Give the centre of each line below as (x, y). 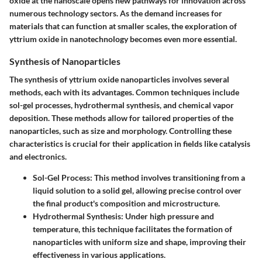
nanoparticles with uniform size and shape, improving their (139, 242)
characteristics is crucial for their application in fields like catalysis (130, 143)
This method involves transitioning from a (169, 177)
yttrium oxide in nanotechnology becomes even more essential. (123, 39)
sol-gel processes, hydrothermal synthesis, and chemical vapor (122, 105)
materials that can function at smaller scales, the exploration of (123, 26)
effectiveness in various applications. (99, 254)
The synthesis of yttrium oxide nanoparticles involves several (119, 79)
